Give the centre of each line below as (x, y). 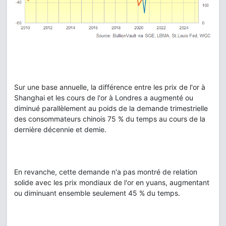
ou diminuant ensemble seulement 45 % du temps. (97, 193)
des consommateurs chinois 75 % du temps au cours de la (110, 119)
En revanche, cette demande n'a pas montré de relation (106, 172)
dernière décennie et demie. (60, 130)
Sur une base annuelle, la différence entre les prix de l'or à (110, 87)
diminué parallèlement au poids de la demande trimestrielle (111, 108)
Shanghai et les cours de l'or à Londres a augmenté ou (104, 98)
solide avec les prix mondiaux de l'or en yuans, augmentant (112, 183)
